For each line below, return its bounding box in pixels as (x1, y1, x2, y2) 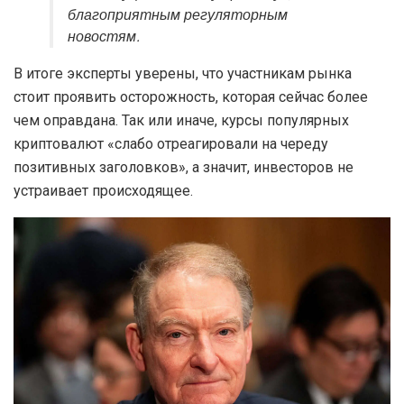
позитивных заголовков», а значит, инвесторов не (14, 159, 353, 177)
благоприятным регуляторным (68, 5, 288, 27)
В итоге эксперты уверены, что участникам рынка (14, 65, 352, 83)
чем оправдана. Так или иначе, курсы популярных (14, 112, 349, 130)
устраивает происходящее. (14, 182, 193, 200)
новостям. (68, 26, 140, 49)
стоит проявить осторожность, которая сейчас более (14, 88, 368, 106)
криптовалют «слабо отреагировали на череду (14, 135, 328, 153)
